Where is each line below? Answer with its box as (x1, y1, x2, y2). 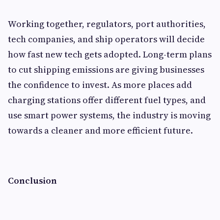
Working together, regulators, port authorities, (8, 18, 206, 30)
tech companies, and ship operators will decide (8, 33, 205, 45)
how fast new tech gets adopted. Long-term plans (8, 48, 212, 60)
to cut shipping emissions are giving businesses (8, 63, 204, 76)
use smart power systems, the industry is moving (8, 109, 211, 121)
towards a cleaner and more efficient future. (8, 124, 195, 137)
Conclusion (8, 174, 57, 187)
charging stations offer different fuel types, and (8, 94, 206, 106)
